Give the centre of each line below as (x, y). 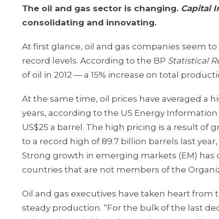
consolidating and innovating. (89, 22)
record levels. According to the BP (95, 61)
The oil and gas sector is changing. (101, 8)
